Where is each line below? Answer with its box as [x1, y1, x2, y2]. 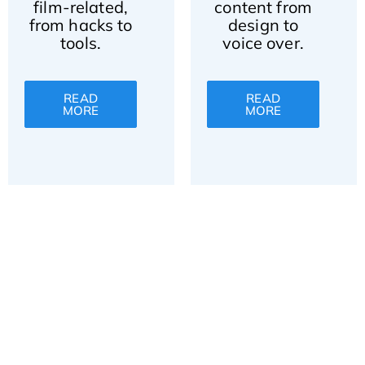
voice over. [222, 33, 304, 53]
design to [227, 15, 299, 35]
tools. [60, 33, 102, 53]
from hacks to [29, 15, 133, 35]
